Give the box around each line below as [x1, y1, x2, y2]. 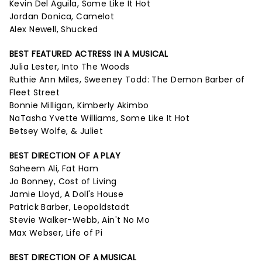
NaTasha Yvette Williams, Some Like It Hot [9, 112, 190, 124]
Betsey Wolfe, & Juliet [9, 125, 104, 137]
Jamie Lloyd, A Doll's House [9, 188, 124, 200]
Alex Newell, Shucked [9, 23, 98, 35]
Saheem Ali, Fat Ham [9, 163, 98, 174]
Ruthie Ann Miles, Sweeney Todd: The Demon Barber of [9, 74, 245, 85]
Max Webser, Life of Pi [9, 227, 103, 239]
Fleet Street [9, 87, 60, 98]
